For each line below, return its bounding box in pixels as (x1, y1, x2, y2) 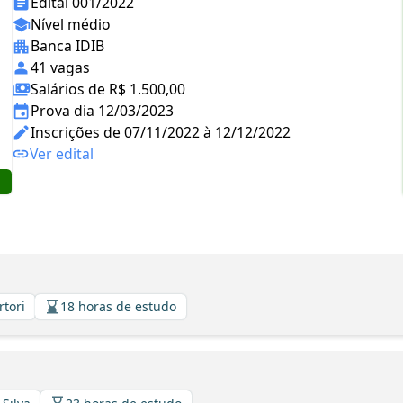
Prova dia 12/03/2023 (31, 101, 174, 121)
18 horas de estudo (60, 298, 176, 315)
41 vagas (31, 58, 90, 77)
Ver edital (30, 144, 94, 164)
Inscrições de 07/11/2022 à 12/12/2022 (31, 122, 291, 142)
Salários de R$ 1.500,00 (31, 79, 185, 99)
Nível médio (31, 14, 111, 34)
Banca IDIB (31, 36, 104, 56)
